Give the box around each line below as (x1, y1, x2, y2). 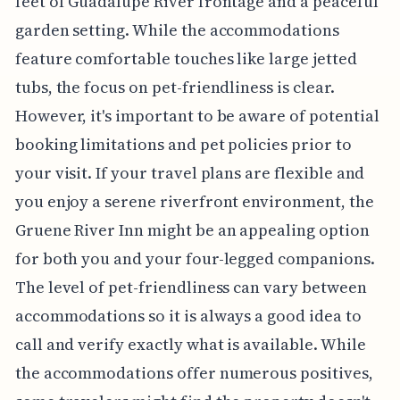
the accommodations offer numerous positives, (14, 361, 373, 384)
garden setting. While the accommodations (14, 18, 339, 41)
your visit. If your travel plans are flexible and (14, 161, 365, 184)
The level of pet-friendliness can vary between (14, 275, 367, 298)
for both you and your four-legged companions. (14, 246, 375, 270)
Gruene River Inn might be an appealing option (14, 218, 370, 241)
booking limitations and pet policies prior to (14, 132, 352, 155)
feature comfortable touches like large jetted (14, 46, 357, 70)
